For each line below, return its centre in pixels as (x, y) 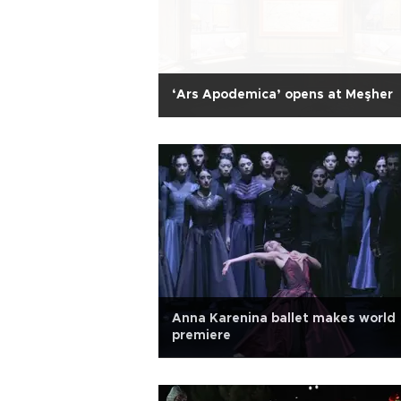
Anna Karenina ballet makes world (284, 319)
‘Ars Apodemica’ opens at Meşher (282, 95)
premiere (201, 336)
